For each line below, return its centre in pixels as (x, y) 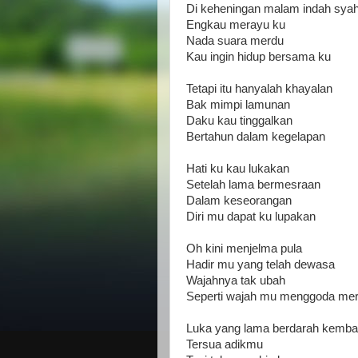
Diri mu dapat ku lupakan (251, 216)
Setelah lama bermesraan (253, 184)
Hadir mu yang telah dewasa (261, 264)
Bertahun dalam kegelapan (256, 136)
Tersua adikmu (225, 344)
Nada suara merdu (235, 40)
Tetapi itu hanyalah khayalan (259, 88)
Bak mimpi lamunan (238, 104)
